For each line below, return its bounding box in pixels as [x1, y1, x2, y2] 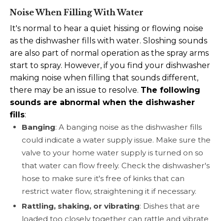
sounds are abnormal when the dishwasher [10, 97, 195, 107]
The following [141, 85, 200, 95]
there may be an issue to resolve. [10, 85, 139, 95]
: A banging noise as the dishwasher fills [55, 122, 202, 132]
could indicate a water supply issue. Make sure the [22, 135, 211, 145]
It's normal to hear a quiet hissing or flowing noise [10, 23, 203, 33]
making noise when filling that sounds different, [10, 73, 198, 82]
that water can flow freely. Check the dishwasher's [22, 160, 210, 170]
